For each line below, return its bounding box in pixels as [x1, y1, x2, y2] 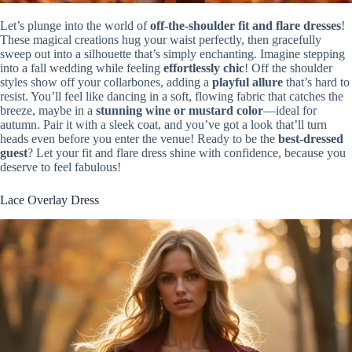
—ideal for [263, 104, 317, 118]
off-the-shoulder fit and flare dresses [150, 19, 341, 33]
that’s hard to [283, 75, 350, 90]
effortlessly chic [163, 61, 244, 75]
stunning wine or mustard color [96, 104, 263, 118]
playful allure [212, 75, 283, 90]
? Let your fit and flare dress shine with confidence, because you [27, 146, 346, 160]
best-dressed [278, 132, 343, 146]
